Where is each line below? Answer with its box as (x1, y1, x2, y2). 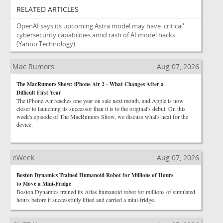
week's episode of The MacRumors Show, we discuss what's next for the (16, 112, 188, 120)
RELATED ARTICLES (16, 4, 79, 14)
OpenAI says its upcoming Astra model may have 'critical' (16, 21, 184, 30)
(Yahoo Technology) (16, 39, 75, 48)
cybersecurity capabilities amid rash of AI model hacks (16, 30, 175, 39)
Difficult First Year (16, 89, 61, 97)
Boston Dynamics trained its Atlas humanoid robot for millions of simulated (16, 188, 195, 196)
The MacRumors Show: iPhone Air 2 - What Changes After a (16, 80, 164, 88)
